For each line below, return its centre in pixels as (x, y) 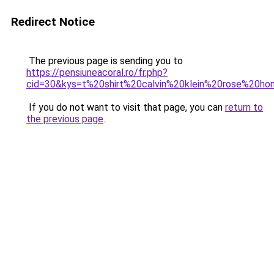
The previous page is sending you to (105, 61)
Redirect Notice (53, 22)
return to (244, 107)
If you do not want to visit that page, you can (126, 107)
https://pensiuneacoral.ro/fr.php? (97, 72)
